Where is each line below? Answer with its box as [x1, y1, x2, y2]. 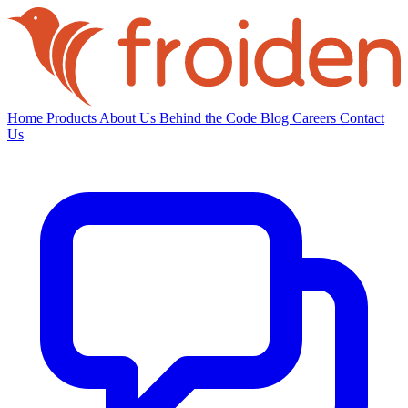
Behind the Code [159, 110, 260, 127]
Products [46, 110, 99, 127]
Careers [292, 110, 340, 127]
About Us [99, 110, 159, 127]
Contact [340, 110, 384, 127]
